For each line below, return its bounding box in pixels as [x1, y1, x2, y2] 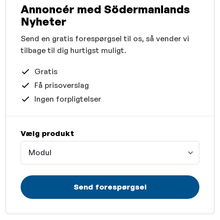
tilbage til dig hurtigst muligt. [21, 45, 127, 55]
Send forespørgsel [73, 182, 147, 192]
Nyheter [21, 14, 67, 28]
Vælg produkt [21, 128, 75, 138]
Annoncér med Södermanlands [21, 1, 191, 16]
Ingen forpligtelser [34, 94, 101, 104]
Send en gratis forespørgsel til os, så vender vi [21, 33, 190, 43]
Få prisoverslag [34, 80, 89, 90]
